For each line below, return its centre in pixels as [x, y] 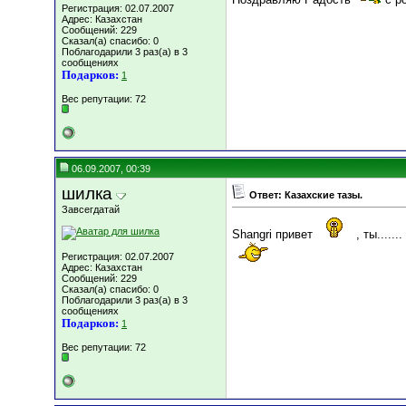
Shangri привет [274, 235]
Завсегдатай [91, 209]
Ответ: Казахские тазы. [306, 195]
